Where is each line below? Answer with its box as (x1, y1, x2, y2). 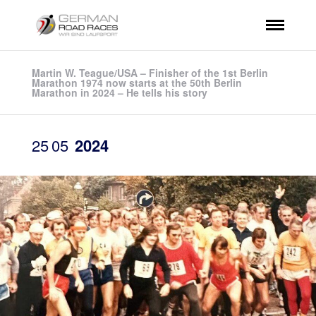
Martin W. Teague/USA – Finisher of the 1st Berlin (31, 66, 268, 80)
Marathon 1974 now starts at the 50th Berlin (31, 75, 242, 90)
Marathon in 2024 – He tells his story (31, 85, 207, 99)
